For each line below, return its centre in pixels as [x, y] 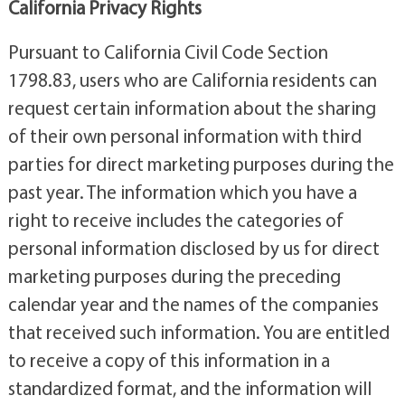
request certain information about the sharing [192, 108]
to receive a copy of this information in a [169, 360]
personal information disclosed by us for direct [193, 248]
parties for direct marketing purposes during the [201, 164]
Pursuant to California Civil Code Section [168, 52]
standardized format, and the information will [189, 388]
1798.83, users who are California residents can [192, 80]
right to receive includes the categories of [175, 220]
